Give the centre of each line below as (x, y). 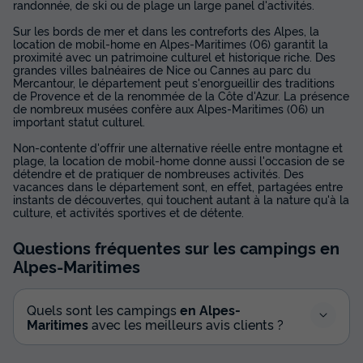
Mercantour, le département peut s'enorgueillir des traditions (174, 82)
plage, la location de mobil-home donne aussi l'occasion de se (179, 160)
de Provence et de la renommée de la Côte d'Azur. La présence (181, 95)
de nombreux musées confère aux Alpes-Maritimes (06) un (169, 108)
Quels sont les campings (103, 309)
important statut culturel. (79, 121)
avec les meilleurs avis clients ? (186, 324)
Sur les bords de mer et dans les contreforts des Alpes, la (166, 30)
